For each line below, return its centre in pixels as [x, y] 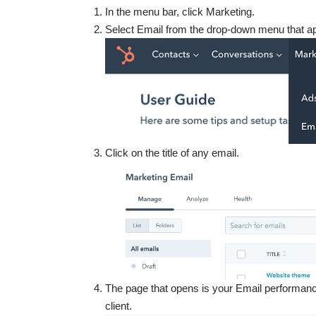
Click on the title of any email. [172, 152]
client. [119, 305]
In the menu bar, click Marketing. [180, 11]
